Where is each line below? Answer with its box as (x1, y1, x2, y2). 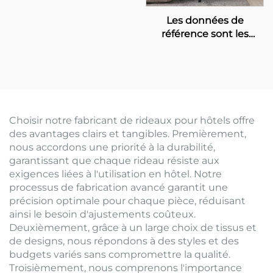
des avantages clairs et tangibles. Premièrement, (9, 128, 246, 140)
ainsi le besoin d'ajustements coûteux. (9, 208, 196, 221)
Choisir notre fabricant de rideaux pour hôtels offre (9, 115, 255, 127)
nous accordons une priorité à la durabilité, (9, 141, 215, 154)
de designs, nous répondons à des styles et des (9, 235, 239, 247)
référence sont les (161, 28, 249, 40)
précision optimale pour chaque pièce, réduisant (9, 195, 246, 207)
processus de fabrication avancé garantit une (9, 182, 228, 194)
